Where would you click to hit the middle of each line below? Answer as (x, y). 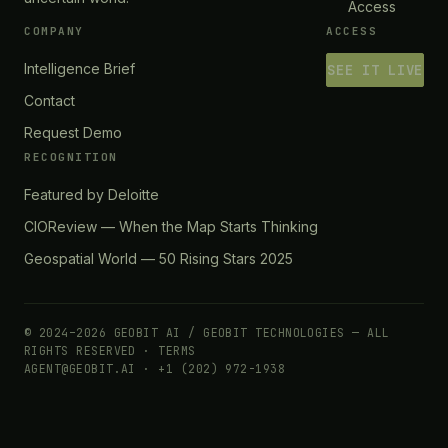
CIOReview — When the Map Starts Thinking (171, 226)
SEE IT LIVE (375, 70)
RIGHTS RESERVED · (91, 350)
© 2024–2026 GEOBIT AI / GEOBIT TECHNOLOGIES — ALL (207, 332)
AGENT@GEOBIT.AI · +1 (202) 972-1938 (155, 368)
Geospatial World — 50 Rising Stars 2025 (158, 258)
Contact (49, 100)
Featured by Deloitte (91, 194)
